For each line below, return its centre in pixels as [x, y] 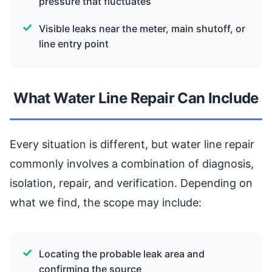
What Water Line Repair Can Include [136, 98]
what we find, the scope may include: [106, 202]
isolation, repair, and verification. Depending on [131, 183]
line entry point [74, 43]
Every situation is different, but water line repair [132, 144]
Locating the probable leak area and [122, 253]
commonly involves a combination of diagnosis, [132, 163]
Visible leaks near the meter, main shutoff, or [142, 28]
